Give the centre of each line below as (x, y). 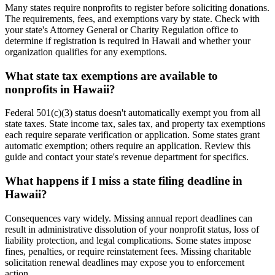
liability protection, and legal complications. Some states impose (128, 240)
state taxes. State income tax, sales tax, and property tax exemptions (135, 124)
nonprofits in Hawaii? (60, 89)
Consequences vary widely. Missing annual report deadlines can (129, 218)
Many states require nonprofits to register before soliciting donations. (137, 8)
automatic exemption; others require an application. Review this (128, 146)
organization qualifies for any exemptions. (86, 52)
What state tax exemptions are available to (111, 76)
